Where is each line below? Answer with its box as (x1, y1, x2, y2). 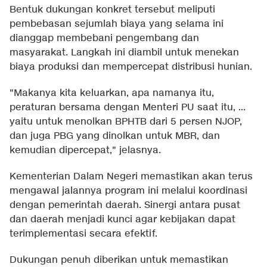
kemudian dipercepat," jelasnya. (10, 144, 161, 157)
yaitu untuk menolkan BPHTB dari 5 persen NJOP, (10, 116, 242, 129)
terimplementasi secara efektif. (10, 228, 157, 241)
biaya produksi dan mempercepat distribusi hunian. (10, 61, 252, 74)
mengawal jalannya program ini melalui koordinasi (10, 185, 247, 198)
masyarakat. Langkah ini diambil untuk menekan (10, 46, 239, 60)
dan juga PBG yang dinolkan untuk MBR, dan (10, 130, 220, 143)
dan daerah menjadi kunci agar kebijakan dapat (10, 213, 235, 226)
